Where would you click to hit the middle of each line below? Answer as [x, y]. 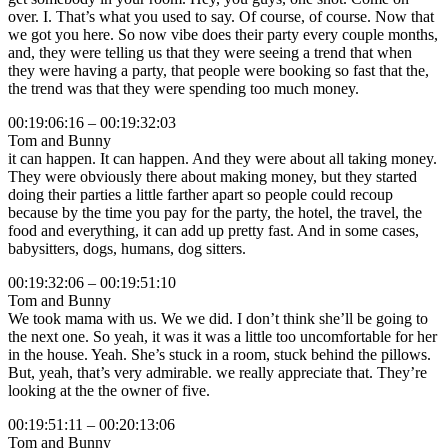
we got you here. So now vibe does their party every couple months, [223, 35]
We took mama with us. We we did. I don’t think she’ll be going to [218, 319]
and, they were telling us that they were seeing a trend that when [210, 53]
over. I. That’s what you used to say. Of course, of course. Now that [221, 17]
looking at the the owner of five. [109, 391]
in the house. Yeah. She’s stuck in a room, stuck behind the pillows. [219, 355]
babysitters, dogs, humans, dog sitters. [127, 249]
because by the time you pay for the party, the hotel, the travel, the [215, 213]
